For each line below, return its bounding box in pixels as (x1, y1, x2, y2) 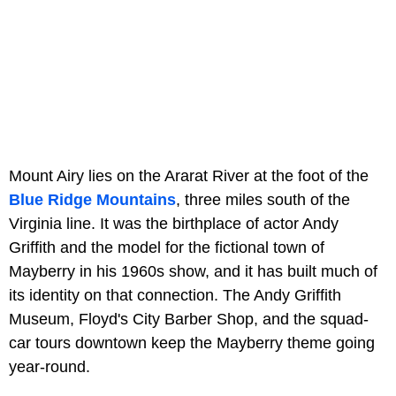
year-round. (9, 357, 90, 376)
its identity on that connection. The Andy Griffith (9, 286, 341, 304)
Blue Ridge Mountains (9, 190, 176, 209)
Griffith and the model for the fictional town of (9, 238, 324, 256)
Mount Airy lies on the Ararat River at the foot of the (9, 166, 369, 185)
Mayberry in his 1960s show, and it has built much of (9, 262, 377, 280)
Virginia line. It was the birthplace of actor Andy (9, 214, 339, 232)
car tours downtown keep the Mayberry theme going (9, 333, 375, 352)
